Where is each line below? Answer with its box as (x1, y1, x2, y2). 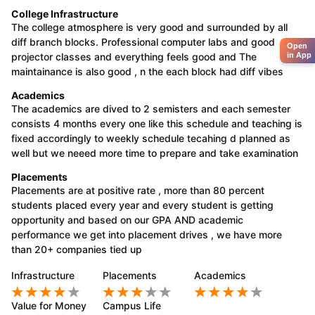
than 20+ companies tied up (11, 243, 142, 255)
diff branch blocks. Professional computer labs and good (11, 35, 275, 48)
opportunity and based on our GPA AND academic (11, 213, 243, 226)
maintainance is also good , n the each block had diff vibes (11, 65, 283, 77)
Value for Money (11, 300, 86, 312)
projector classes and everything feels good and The (11, 50, 257, 63)
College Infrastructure (11, 7, 118, 20)
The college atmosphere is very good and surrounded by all (11, 20, 288, 33)
